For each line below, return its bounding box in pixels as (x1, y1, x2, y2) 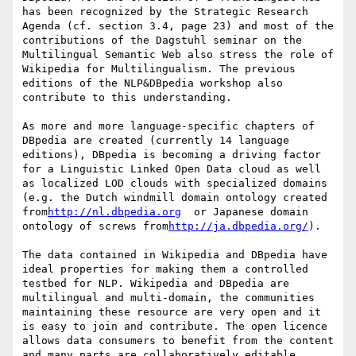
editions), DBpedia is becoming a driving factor (22, 149, 321, 161)
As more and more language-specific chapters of (22, 120, 315, 133)
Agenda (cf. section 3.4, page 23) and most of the (22, 20, 334, 33)
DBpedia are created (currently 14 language (22, 134, 289, 147)
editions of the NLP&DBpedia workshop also (22, 77, 283, 90)
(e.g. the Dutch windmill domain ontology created (22, 192, 327, 204)
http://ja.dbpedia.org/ (168, 220, 308, 233)
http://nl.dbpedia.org (48, 206, 181, 219)
